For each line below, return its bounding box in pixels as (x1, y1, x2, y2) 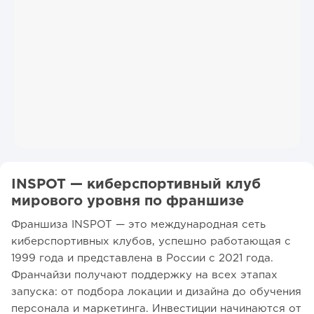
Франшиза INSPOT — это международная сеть (11, 219, 266, 229)
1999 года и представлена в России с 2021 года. (11, 253, 273, 263)
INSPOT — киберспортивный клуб (11, 177, 261, 191)
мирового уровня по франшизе (11, 194, 244, 207)
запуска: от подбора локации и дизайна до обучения (11, 287, 301, 296)
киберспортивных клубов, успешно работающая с (11, 236, 291, 246)
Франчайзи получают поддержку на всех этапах (11, 270, 278, 280)
